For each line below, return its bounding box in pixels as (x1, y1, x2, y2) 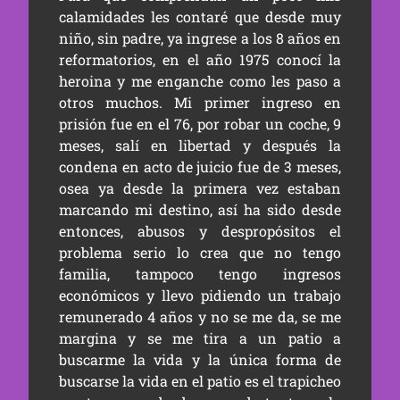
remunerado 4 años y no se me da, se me (58, 307, 342, 327)
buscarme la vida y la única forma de (58, 350, 342, 370)
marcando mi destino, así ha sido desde (58, 200, 342, 220)
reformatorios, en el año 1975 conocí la (58, 50, 342, 70)
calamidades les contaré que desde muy (58, 7, 342, 27)
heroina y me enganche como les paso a (58, 71, 342, 91)
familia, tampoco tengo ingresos (58, 264, 342, 284)
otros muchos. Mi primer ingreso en (58, 93, 342, 112)
